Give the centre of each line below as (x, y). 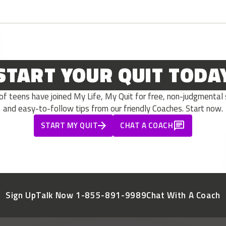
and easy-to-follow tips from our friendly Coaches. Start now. (113, 109)
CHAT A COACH (147, 126)
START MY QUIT (69, 126)
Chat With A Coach (184, 195)
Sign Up (21, 195)
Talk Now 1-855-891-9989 (91, 195)
